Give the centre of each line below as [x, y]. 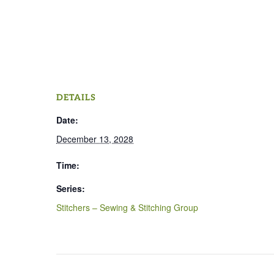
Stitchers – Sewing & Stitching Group [127, 207]
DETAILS [76, 98]
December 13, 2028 [95, 139]
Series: [71, 188]
